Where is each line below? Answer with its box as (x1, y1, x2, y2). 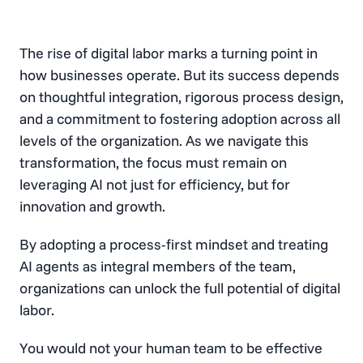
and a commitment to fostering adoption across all (19, 109, 340, 129)
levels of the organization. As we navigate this (19, 131, 309, 151)
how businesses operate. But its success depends (19, 66, 340, 85)
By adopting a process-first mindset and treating (19, 235, 328, 254)
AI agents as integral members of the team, (19, 257, 296, 276)
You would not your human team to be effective (19, 339, 322, 358)
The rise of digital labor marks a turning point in (19, 44, 318, 63)
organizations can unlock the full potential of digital (19, 279, 340, 298)
